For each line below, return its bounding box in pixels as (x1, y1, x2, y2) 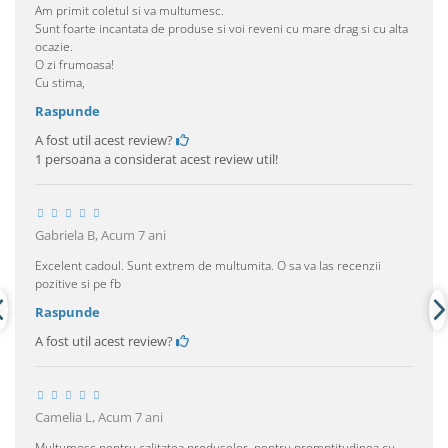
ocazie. (35, 37, 73, 55)
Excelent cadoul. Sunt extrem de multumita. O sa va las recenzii (35, 256, 381, 274)
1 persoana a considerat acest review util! (35, 149, 278, 168)
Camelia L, (35, 407, 98, 426)
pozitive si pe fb (35, 274, 121, 292)
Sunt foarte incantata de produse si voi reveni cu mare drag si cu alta (35, 19, 408, 37)
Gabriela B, (35, 225, 101, 244)
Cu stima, (35, 73, 85, 91)
